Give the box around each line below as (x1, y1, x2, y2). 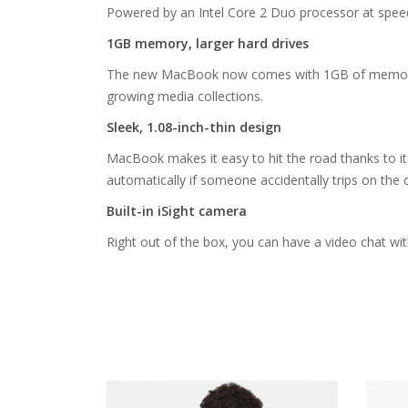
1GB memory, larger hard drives (107, 35, 309, 53)
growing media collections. (107, 87, 263, 106)
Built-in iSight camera (107, 202, 247, 220)
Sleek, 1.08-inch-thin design (107, 118, 281, 137)
